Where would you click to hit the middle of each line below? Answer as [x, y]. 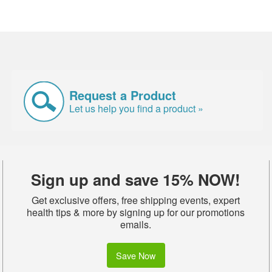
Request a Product [123, 95]
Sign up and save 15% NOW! [136, 180]
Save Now [136, 255]
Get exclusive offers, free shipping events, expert [136, 200]
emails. [136, 225]
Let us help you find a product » [137, 108]
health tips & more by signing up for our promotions [136, 212]
